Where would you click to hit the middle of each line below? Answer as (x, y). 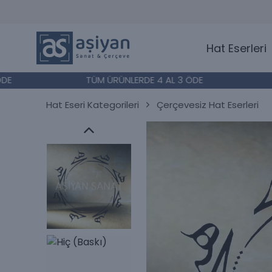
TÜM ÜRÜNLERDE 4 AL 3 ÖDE (121, 80)
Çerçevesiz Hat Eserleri (208, 104)
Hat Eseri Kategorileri (93, 104)
